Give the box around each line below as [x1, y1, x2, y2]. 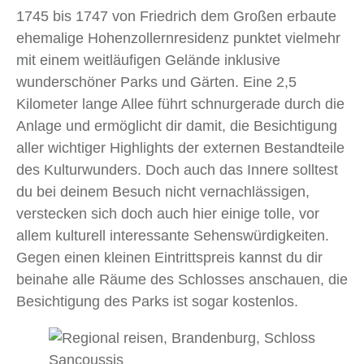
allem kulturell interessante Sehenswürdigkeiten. [16, 227, 329, 244]
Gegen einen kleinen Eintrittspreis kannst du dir [16, 249, 323, 266]
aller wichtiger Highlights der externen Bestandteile [16, 139, 344, 156]
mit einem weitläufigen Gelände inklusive [16, 51, 280, 68]
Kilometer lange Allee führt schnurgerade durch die [16, 95, 344, 112]
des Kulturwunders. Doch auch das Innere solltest [16, 161, 338, 178]
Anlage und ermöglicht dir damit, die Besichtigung [16, 117, 337, 134]
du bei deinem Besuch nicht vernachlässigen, [16, 183, 310, 200]
